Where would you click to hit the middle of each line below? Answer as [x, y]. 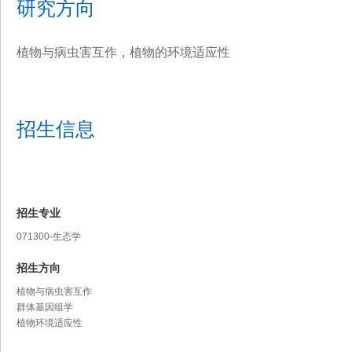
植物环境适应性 [49, 323]
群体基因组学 [45, 307]
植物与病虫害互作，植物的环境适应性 [123, 52]
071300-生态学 [49, 236]
